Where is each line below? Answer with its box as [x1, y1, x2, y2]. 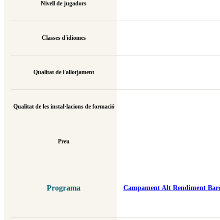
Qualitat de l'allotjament [33, 69, 94, 76]
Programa [47, 183, 81, 192]
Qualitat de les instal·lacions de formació [13, 103, 114, 110]
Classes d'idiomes [41, 34, 86, 42]
